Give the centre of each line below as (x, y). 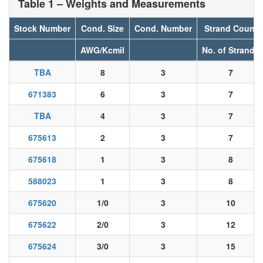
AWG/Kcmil (102, 50)
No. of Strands (231, 50)
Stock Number (42, 28)
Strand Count (231, 28)
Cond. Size (102, 28)
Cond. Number (163, 28)
